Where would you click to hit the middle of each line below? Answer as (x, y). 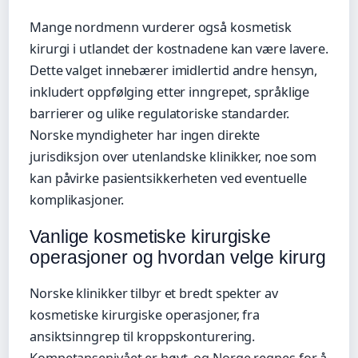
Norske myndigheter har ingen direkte (145, 135)
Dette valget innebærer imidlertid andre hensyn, (174, 71)
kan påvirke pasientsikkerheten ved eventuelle (168, 179)
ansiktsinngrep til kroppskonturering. (143, 337)
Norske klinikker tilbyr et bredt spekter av (154, 294)
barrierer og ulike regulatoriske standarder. (159, 114)
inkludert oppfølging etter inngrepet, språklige (170, 92)
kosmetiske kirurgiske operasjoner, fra (145, 315)
